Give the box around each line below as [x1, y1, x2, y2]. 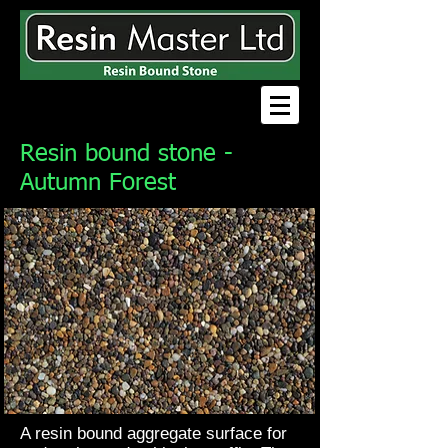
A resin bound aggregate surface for [20, 424, 287, 443]
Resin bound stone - [20, 142, 233, 166]
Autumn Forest [20, 171, 176, 195]
